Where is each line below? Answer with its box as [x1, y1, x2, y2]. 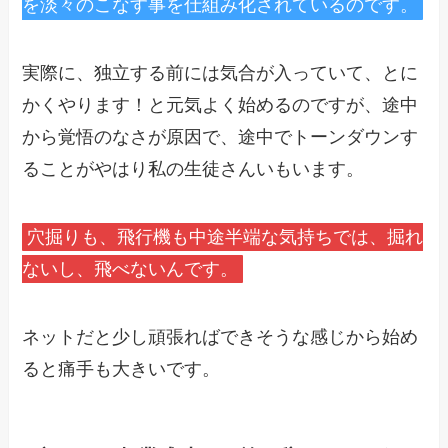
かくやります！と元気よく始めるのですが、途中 [22, 95, 419, 116]
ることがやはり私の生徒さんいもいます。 [22, 159, 365, 180]
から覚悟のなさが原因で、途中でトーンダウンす [22, 127, 419, 148]
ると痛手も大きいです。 [22, 358, 221, 379]
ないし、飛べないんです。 [22, 258, 239, 279]
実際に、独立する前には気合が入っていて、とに [22, 63, 419, 84]
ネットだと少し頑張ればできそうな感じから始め [22, 326, 419, 347]
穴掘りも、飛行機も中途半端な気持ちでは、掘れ [26, 226, 423, 247]
